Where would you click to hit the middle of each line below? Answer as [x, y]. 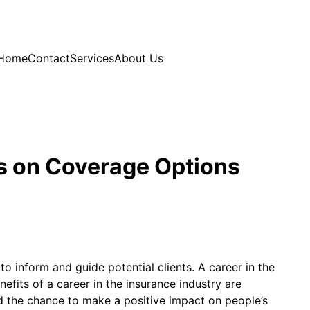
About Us [139, 58]
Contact [49, 58]
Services [92, 58]
